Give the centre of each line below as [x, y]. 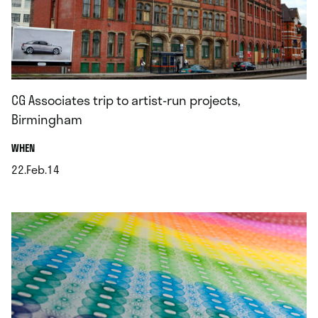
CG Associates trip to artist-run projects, [126, 100]
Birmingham [47, 119]
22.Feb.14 [35, 169]
